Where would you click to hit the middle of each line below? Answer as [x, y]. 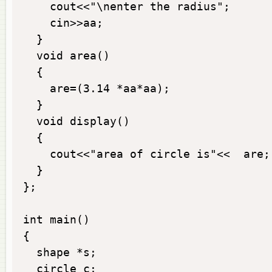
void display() [76, 121]
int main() [56, 219]
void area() [66, 56]
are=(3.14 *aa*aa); [97, 88]
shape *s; [60, 252]
